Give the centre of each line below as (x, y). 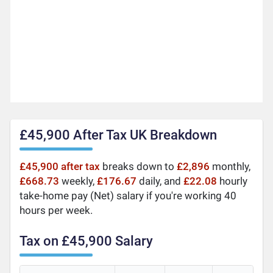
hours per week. (56, 210)
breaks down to (139, 166)
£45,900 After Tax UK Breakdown (119, 135)
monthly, (230, 166)
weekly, (78, 181)
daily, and (160, 181)
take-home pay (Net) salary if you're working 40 (128, 195)
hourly (232, 181)
